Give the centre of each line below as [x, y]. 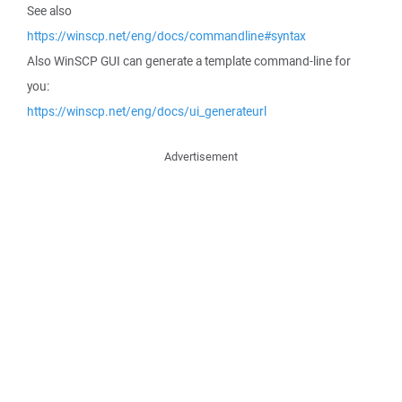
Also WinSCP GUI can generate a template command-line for [189, 61]
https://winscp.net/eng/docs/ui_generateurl [147, 111]
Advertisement [201, 157]
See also [49, 11]
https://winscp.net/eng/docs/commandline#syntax [166, 36]
